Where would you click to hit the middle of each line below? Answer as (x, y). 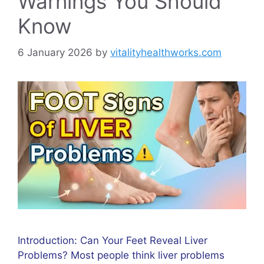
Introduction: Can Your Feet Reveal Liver (113, 240)
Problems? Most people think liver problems (121, 255)
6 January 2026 (55, 52)
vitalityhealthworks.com (166, 52)
